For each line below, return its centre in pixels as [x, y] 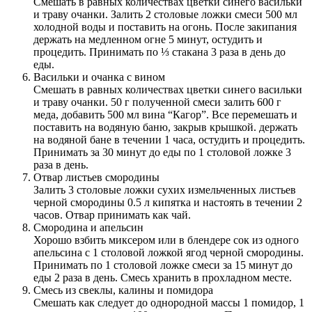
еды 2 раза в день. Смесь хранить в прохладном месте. [163, 277]
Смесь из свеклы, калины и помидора [123, 290]
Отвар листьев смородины [96, 177]
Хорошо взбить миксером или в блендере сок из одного [166, 240]
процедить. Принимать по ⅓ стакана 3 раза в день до [159, 52]
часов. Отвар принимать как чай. [112, 214]
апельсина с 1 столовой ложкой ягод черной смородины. [169, 252]
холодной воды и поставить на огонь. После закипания [165, 26]
